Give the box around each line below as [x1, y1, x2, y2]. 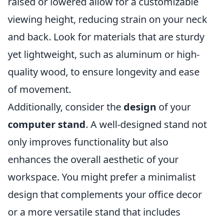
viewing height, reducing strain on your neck [8, 13, 207, 26]
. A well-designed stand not [86, 118, 207, 131]
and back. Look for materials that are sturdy [8, 30, 204, 44]
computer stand [8, 118, 86, 131]
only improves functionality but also [8, 135, 168, 149]
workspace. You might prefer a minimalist [8, 170, 196, 184]
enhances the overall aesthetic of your [8, 153, 179, 166]
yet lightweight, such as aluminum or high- [8, 48, 200, 61]
